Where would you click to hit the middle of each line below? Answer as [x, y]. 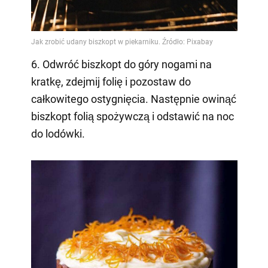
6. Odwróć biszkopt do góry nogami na [121, 65]
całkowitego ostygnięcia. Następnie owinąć [133, 99]
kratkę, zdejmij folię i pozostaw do [111, 82]
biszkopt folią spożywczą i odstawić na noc [132, 117]
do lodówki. [58, 134]
